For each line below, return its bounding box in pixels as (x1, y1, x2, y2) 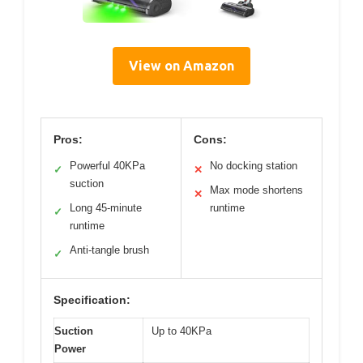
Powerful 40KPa (70, 160, 145, 172)
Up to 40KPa (152, 325, 211, 337)
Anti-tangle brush (70, 244, 149, 256)
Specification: (53, 293, 130, 306)
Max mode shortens (210, 184, 303, 196)
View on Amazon (129, 58, 234, 73)
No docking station (210, 160, 297, 172)
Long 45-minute (70, 202, 142, 214)
